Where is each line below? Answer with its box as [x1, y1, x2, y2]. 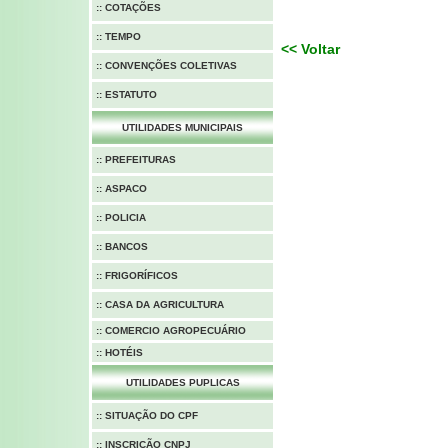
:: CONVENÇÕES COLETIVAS [96, 60, 237, 71]
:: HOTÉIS [96, 347, 143, 358]
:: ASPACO [96, 183, 147, 194]
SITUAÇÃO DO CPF [105, 410, 198, 421]
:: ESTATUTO [96, 89, 157, 100]
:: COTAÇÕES [96, 2, 161, 13]
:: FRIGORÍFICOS [96, 270, 178, 281]
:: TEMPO [96, 31, 141, 42]
